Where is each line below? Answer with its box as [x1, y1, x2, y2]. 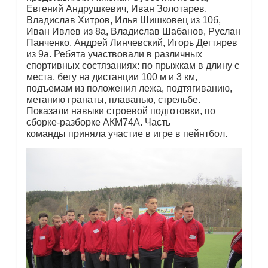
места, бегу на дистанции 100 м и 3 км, [26, 71, 197, 82]
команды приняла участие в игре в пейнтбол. [26, 128, 227, 139]
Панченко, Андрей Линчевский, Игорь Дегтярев [26, 37, 237, 48]
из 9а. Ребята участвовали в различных [26, 48, 202, 59]
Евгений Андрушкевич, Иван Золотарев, [26, 3, 207, 14]
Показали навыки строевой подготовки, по [26, 105, 215, 116]
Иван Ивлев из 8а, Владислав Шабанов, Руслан [26, 26, 240, 36]
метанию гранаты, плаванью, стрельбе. [26, 94, 200, 105]
